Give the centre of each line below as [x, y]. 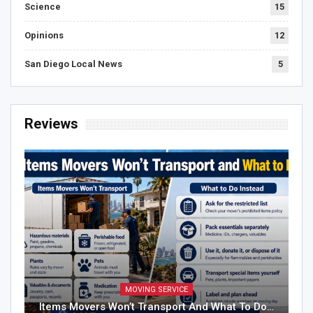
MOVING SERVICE [156, 289]
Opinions [44, 36]
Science [43, 7]
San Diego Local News [73, 64]
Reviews [51, 124]
